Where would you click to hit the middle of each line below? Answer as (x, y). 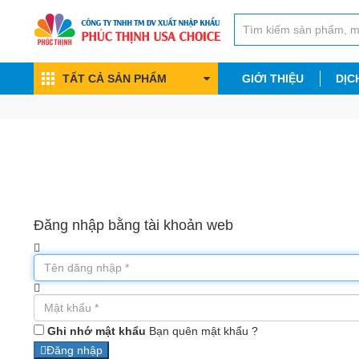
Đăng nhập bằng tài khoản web (133, 225)
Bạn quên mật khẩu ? (204, 331)
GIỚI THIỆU (273, 79)
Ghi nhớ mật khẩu (97, 331)
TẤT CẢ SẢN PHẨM (115, 79)
